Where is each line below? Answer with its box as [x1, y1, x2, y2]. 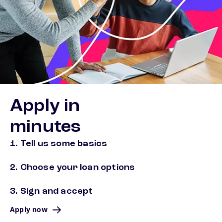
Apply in [10, 98, 80, 116]
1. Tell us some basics [10, 139, 108, 149]
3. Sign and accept [10, 187, 93, 196]
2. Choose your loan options [10, 163, 135, 172]
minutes [10, 118, 81, 137]
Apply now [10, 205, 48, 215]
